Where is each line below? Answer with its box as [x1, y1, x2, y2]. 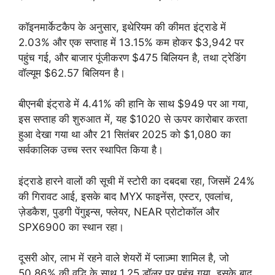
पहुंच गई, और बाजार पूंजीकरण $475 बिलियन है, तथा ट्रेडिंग [18, 51, 246, 64]
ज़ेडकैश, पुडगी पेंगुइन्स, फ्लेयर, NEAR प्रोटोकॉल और [18, 205, 219, 218]
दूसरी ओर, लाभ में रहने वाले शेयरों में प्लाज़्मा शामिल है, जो [18, 252, 229, 265]
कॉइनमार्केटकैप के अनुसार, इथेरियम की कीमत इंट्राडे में [18, 20, 226, 33]
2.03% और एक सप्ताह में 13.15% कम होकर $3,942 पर [18, 36, 244, 48]
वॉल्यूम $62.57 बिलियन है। [18, 66, 125, 79]
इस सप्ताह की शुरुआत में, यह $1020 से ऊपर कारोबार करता [18, 113, 247, 126]
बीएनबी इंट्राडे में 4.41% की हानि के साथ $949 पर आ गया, [18, 98, 249, 110]
